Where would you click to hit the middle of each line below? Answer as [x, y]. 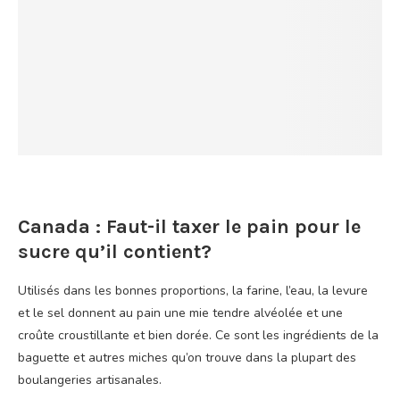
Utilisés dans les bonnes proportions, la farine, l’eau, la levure [193, 291]
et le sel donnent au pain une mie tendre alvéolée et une [180, 313]
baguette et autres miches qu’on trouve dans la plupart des [187, 358]
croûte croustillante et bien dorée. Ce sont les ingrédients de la [198, 335]
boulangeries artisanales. [90, 380]
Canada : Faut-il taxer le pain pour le [189, 227]
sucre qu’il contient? [115, 252]
